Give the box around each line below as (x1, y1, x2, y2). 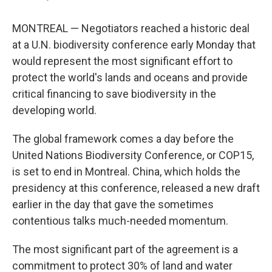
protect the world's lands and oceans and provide (12, 71, 248, 84)
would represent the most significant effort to (12, 55, 233, 68)
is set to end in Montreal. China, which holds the (12, 165, 240, 178)
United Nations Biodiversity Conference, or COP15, (12, 149, 254, 162)
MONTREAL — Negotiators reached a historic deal (12, 22, 250, 35)
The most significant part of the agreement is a (12, 243, 238, 256)
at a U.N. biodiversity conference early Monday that (12, 38, 256, 52)
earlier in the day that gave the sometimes (12, 198, 214, 211)
